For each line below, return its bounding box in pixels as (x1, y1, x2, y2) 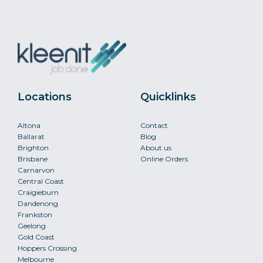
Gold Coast (18, 232, 55, 241)
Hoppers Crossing (18, 244, 77, 252)
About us (140, 143, 171, 152)
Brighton (18, 143, 49, 152)
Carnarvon (18, 166, 55, 174)
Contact (140, 121, 168, 130)
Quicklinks (140, 90, 196, 103)
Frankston (18, 210, 52, 219)
